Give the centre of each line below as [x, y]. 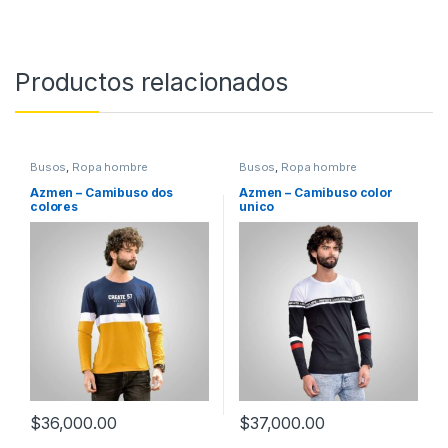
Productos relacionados [151, 82]
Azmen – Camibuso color [315, 192]
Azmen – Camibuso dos [101, 192]
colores [54, 206]
